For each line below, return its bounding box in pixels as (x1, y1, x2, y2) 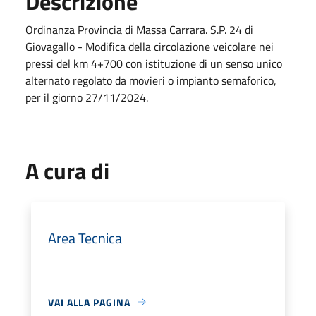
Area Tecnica (48, 226, 122, 249)
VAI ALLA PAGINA (48, 294, 130, 310)
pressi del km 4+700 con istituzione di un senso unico (25, 54, 282, 72)
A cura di (25, 153, 109, 188)
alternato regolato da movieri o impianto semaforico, (25, 71, 276, 89)
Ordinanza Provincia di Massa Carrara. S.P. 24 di (25, 20, 253, 38)
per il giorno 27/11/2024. (25, 88, 148, 106)
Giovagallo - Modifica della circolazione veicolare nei (25, 37, 274, 55)
